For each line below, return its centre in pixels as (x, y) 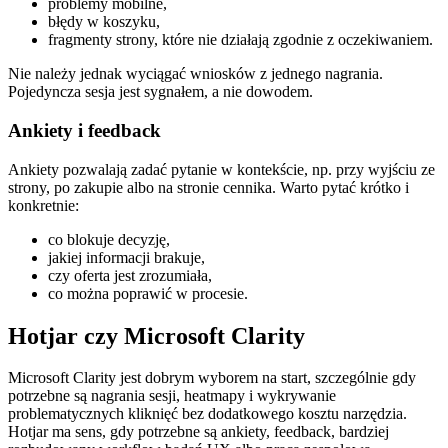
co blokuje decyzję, (109, 239)
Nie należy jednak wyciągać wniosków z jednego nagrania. (195, 74)
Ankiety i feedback (84, 130)
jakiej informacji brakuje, (126, 257)
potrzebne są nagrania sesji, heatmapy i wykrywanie (172, 396)
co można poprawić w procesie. (148, 293)
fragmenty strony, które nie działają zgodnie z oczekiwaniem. (240, 40)
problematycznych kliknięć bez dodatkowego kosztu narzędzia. (207, 414)
